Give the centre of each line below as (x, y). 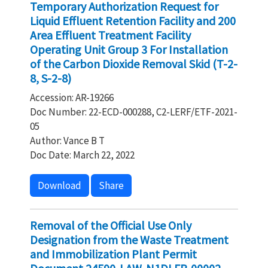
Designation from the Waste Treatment (129, 240)
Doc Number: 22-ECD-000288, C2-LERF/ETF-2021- (134, 112)
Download (60, 185)
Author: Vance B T (67, 141)
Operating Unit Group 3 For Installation (129, 49)
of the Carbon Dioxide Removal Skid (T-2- (134, 64)
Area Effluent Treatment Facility (110, 35)
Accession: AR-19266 (72, 98)
